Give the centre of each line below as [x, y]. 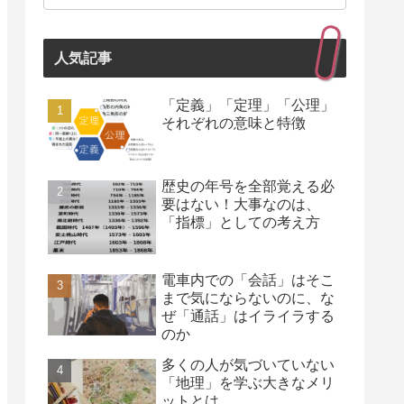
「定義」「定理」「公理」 [248, 106]
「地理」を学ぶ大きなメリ [248, 382]
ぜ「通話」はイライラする [248, 316]
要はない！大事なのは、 [241, 204]
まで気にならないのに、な [248, 298]
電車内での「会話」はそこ [248, 280]
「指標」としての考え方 [241, 222]
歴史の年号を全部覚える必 [248, 186]
